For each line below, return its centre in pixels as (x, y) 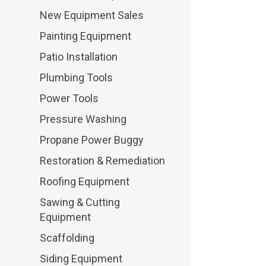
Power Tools (69, 99)
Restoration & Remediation (103, 161)
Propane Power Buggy (92, 140)
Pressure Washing (83, 119)
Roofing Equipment (85, 182)
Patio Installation (79, 57)
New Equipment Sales (92, 15)
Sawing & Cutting (80, 202)
